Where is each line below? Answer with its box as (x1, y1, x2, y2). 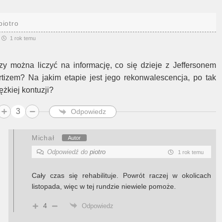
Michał (32, 133, 55, 142)
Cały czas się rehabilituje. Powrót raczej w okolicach (32, 171, 211, 179)
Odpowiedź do (47, 148, 90, 156)
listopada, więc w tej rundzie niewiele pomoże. (32, 182, 176, 190)
